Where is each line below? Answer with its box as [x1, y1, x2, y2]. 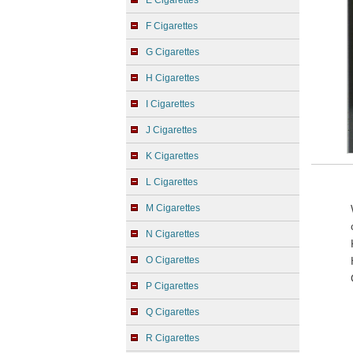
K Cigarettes [146, 150, 199, 162]
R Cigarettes [146, 333, 199, 344]
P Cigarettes [146, 281, 199, 292]
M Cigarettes [146, 203, 200, 214]
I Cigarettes [146, 98, 195, 110]
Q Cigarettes [146, 307, 199, 318]
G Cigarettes [146, 46, 199, 58]
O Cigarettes [146, 255, 199, 266]
